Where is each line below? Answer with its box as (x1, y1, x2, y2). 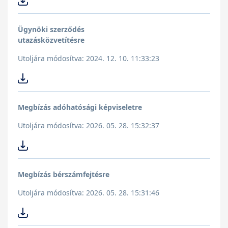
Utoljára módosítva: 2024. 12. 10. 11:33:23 (18, 53, 159, 64)
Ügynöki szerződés (18, 24, 84, 35)
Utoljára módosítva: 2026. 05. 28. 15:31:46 (18, 188, 159, 198)
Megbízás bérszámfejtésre (18, 169, 109, 180)
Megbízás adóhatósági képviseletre (18, 102, 142, 112)
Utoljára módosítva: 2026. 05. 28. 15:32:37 (18, 121, 159, 131)
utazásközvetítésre (18, 35, 84, 45)
